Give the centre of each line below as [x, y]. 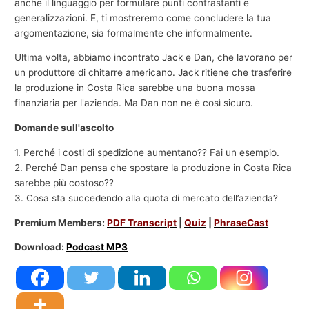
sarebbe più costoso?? [64, 182]
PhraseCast [241, 222]
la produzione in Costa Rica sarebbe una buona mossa [135, 88]
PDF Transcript [142, 222]
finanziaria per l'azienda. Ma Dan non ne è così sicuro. [134, 103]
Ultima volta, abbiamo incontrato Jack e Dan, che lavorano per [154, 58]
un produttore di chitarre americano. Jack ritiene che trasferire [153, 73]
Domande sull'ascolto [64, 128]
